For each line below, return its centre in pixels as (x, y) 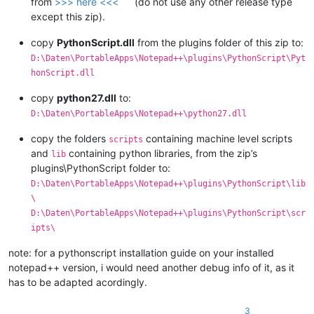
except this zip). (68, 16)
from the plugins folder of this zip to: (219, 42)
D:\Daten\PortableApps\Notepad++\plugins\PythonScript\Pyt (168, 58)
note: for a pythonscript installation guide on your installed (141, 252)
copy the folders (70, 138)
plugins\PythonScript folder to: (101, 168)
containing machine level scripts (218, 138)
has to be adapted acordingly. (78, 282)
